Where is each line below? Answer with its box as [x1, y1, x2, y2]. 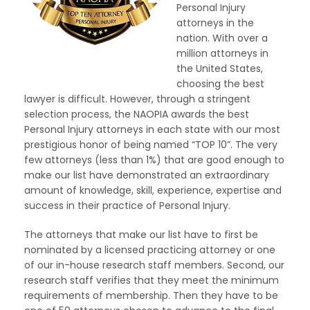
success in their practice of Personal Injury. [24, 199, 230, 212]
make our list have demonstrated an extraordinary [24, 168, 269, 182]
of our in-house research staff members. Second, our [24, 258, 284, 272]
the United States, [176, 62, 263, 75]
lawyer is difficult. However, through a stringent [24, 92, 250, 106]
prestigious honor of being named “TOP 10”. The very [24, 138, 277, 152]
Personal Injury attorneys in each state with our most [24, 122, 280, 136]
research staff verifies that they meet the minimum [24, 273, 279, 287]
